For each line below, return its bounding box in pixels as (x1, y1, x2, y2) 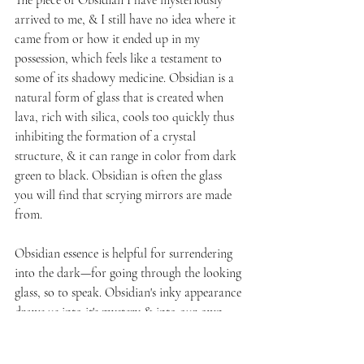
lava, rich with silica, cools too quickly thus (15, 108, 237, 125)
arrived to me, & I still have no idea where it (15, 11, 239, 28)
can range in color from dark (86, 147, 240, 164)
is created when (146, 89, 227, 106)
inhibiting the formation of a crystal (15, 128, 199, 145)
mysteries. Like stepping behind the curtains (15, 323, 235, 340)
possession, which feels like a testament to (15, 50, 225, 67)
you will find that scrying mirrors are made (15, 186, 235, 203)
